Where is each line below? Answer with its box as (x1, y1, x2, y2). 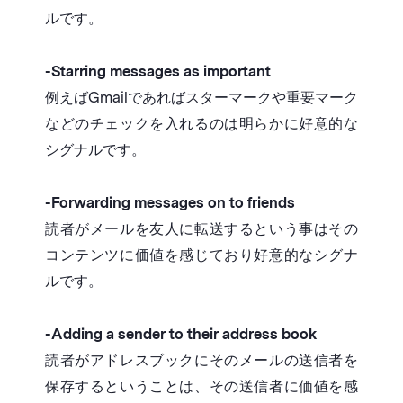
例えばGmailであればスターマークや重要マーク (45, 89, 358, 107)
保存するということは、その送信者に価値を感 (45, 378, 358, 396)
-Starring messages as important (45, 63, 271, 81)
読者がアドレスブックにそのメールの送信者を (45, 352, 358, 370)
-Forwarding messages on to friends (45, 194, 295, 212)
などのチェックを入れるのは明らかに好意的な (45, 115, 358, 133)
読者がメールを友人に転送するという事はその (45, 220, 358, 238)
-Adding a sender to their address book (45, 326, 317, 344)
